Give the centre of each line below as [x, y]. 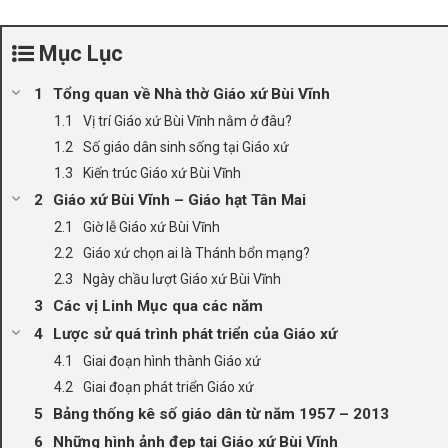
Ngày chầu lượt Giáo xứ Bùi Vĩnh [182, 278]
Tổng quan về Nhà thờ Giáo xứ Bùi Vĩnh [191, 93]
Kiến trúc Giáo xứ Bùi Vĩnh [162, 172]
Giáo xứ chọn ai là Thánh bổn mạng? [196, 252]
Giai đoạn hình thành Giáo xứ [172, 360]
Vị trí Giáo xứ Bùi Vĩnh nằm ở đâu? [187, 120]
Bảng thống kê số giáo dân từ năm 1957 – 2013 [221, 413]
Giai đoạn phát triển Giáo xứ [168, 386]
